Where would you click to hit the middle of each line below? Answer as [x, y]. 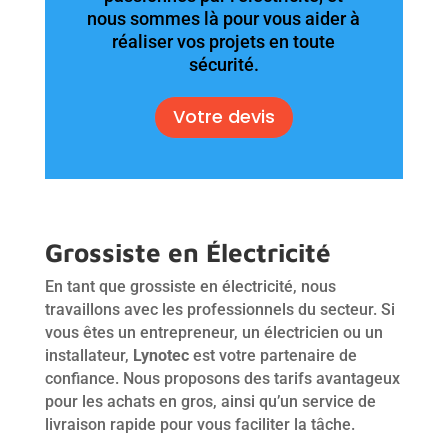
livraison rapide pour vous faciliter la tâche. [199, 424]
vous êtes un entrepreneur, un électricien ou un [213, 332]
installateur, [86, 355]
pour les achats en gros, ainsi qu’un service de [210, 401]
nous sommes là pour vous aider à [224, 18]
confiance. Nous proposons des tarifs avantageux [222, 378]
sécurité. [223, 64]
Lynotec [160, 355]
